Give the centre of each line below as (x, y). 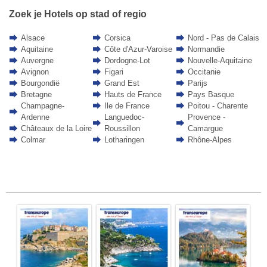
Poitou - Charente (218, 106)
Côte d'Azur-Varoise (138, 49)
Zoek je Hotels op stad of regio (77, 14)
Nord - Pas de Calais (223, 38)
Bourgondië (40, 83)
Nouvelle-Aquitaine (220, 61)
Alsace (32, 38)
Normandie (206, 49)
